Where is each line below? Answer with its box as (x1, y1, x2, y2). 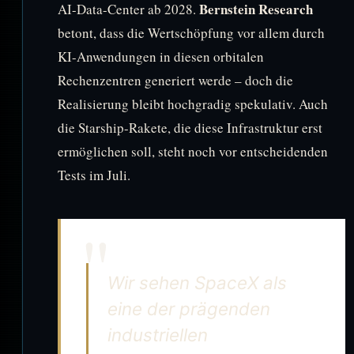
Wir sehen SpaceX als (107, 271, 287, 293)
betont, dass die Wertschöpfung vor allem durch (58, 23, 325, 42)
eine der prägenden (107, 297, 270, 319)
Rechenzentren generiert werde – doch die (58, 70, 293, 89)
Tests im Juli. (58, 165, 130, 184)
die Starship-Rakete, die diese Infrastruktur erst (58, 118, 322, 137)
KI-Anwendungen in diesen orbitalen (58, 47, 264, 66)
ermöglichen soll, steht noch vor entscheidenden (58, 141, 328, 160)
